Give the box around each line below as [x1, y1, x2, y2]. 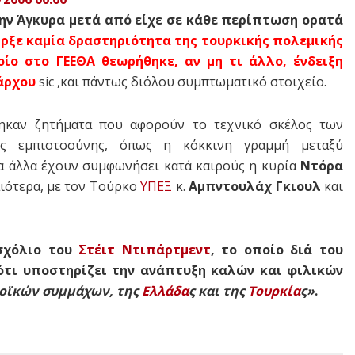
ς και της [189, 281, 248, 300]
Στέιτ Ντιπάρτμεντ [78, 240, 211, 258]
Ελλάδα [142, 281, 189, 300]
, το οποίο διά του [210, 240, 344, 258]
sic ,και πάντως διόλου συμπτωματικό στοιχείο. [39, 72, 326, 90]
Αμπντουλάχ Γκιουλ [189, 177, 325, 195]
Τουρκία [248, 281, 300, 300]
